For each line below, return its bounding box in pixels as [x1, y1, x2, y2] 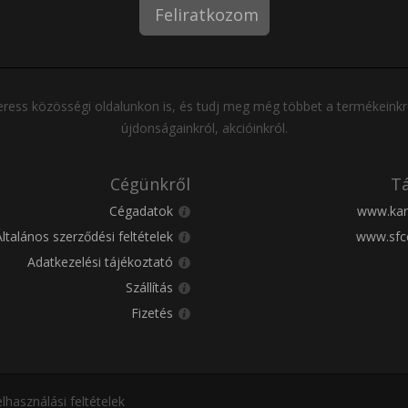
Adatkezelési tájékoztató [27, 252, 173, 270]
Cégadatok [109, 201, 173, 219]
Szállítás [126, 278, 173, 296]
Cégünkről [110, 172, 190, 195]
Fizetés [131, 303, 173, 321]
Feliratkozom [154, 3, 259, 25]
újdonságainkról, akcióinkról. [120, 118, 288, 137]
